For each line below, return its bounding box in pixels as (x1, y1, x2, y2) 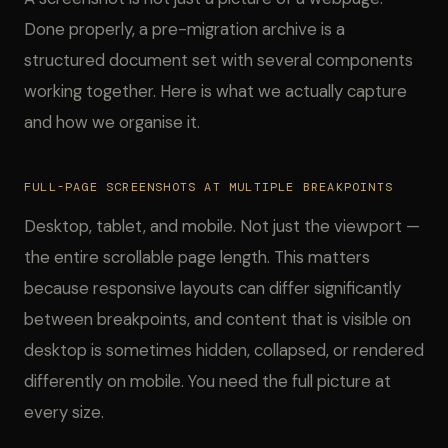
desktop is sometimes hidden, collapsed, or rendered (24, 339, 424, 361)
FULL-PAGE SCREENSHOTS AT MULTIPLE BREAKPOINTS (24, 179, 394, 195)
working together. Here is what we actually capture (24, 80, 407, 102)
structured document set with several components (24, 49, 413, 71)
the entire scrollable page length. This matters (24, 246, 370, 268)
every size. (24, 401, 104, 423)
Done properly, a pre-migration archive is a (24, 18, 345, 40)
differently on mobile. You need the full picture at (24, 370, 391, 392)
